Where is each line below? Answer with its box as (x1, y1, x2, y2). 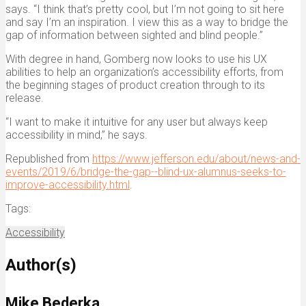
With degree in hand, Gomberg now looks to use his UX (5, 52, 267, 66)
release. (5, 91, 44, 105)
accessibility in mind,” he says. (5, 128, 148, 141)
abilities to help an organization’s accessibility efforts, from (5, 65, 283, 79)
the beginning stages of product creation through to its (5, 78, 265, 92)
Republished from (5, 152, 92, 165)
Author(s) (5, 255, 76, 275)
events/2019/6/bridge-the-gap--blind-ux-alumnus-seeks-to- (5, 165, 286, 178)
